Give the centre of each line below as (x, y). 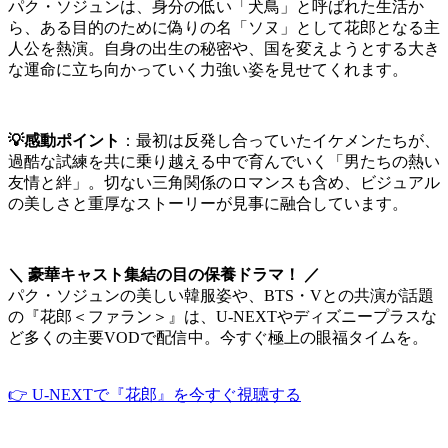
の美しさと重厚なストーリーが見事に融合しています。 (208, 204)
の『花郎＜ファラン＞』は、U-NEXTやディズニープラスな (222, 317)
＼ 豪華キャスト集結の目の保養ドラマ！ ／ (164, 275)
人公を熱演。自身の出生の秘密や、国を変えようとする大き (224, 49)
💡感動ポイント (64, 141)
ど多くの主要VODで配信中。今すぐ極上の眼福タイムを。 (218, 338)
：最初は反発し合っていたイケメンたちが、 (280, 141)
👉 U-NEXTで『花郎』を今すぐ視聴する (154, 395)
